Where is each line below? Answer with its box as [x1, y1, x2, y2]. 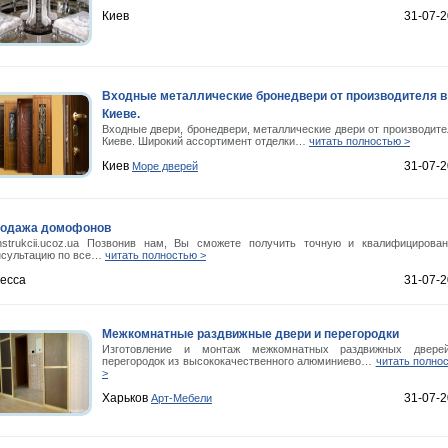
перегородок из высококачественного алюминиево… [102, 355, 376, 367]
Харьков [102, 391, 151, 405]
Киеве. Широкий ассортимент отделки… [102, 135, 309, 147]
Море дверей [132, 160, 198, 172]
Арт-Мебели [151, 392, 212, 404]
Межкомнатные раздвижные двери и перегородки [102, 327, 399, 341]
